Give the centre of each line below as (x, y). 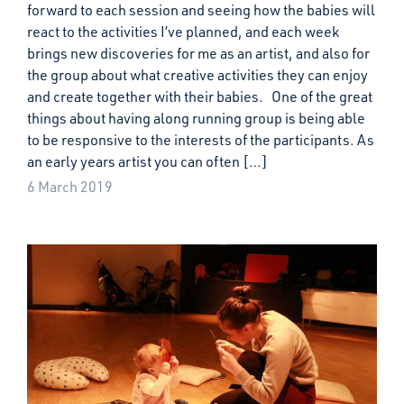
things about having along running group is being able (196, 118)
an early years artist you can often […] (147, 161)
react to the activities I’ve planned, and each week (183, 32)
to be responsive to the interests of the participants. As (201, 140)
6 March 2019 (70, 187)
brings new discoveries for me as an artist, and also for (198, 53)
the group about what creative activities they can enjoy (197, 75)
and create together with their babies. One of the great (200, 96)
